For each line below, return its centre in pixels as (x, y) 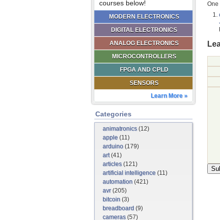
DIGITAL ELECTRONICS (144, 30)
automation (118, 182)
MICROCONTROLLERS (144, 56)
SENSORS (144, 83)
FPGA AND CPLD (144, 70)
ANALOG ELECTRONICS (144, 43)
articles (112, 164)
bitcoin (111, 199)
